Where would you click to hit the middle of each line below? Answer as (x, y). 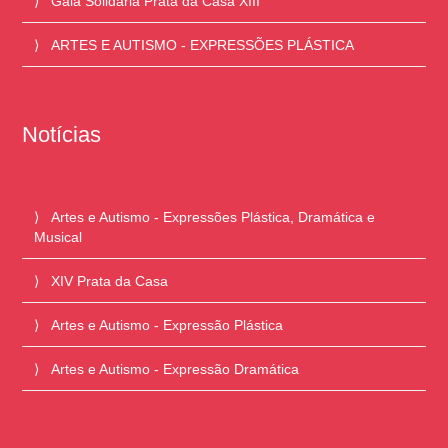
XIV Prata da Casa (110, 280)
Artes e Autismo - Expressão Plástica (167, 324)
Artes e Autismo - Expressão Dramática (175, 368)
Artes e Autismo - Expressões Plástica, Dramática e (213, 216)
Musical (58, 236)
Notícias (62, 134)
